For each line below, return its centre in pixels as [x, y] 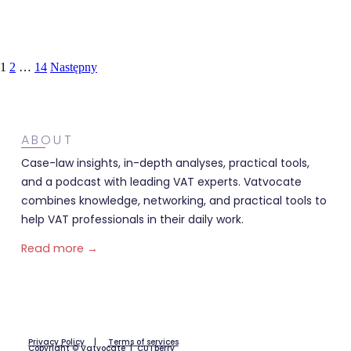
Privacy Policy [56, 342]
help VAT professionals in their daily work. [132, 219]
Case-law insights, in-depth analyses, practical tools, [165, 163]
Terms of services [143, 342]
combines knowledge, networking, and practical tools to [174, 200]
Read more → [59, 249]
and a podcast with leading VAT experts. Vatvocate [161, 181]
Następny [74, 67]
